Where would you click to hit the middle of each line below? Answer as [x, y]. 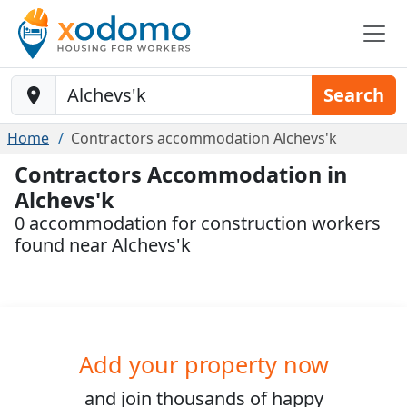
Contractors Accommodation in [181, 174]
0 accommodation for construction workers [198, 223]
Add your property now [203, 364]
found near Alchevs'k [103, 245]
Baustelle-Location [78, 85]
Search [354, 95]
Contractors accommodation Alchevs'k [204, 138]
